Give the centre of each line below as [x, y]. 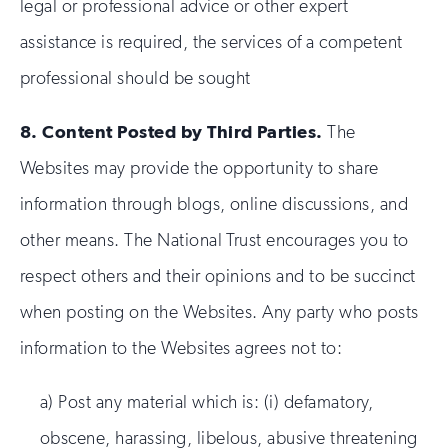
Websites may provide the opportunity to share [199, 168]
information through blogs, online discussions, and [214, 204]
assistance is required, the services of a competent [211, 42]
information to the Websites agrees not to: [181, 348]
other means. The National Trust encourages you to [214, 240]
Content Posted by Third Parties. [185, 131]
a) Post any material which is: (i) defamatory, [207, 402]
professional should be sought [135, 78]
